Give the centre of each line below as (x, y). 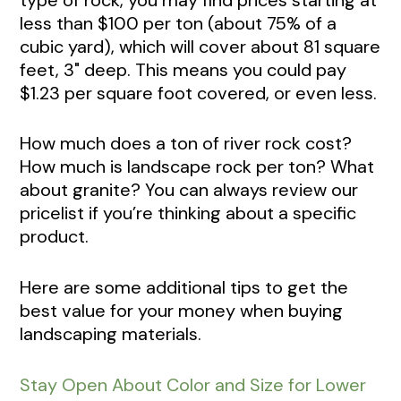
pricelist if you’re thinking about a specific (188, 213)
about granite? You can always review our (189, 190)
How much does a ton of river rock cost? (186, 144)
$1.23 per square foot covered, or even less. (200, 93)
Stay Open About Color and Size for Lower (193, 384)
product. (56, 237)
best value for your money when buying (181, 311)
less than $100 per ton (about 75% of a (178, 23)
